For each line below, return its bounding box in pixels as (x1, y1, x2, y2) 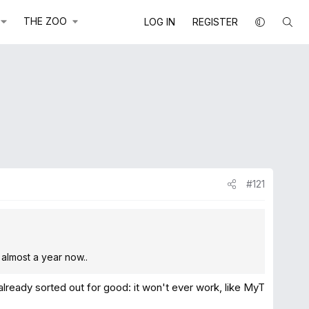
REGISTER (192, 16, 238, 28)
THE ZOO (23, 15, 67, 27)
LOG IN (143, 16, 175, 28)
